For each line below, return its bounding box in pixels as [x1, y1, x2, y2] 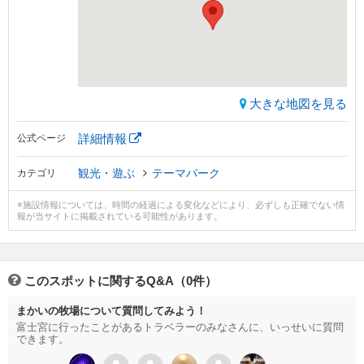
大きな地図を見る [249, 97, 347, 111]
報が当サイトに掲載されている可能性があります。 [17, 211, 223, 222]
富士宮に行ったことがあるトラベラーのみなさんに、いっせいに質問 [16, 321, 344, 334]
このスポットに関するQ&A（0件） [24, 274, 217, 288]
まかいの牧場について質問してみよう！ [16, 305, 206, 318]
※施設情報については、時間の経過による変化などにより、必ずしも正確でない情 [17, 200, 344, 210]
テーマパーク [152, 167, 220, 180]
